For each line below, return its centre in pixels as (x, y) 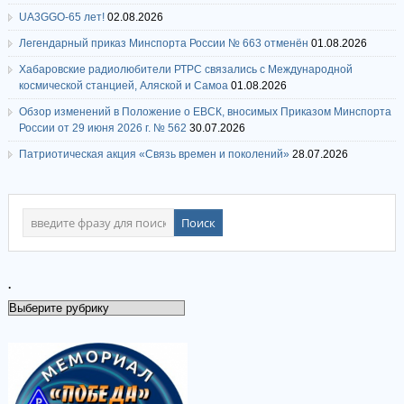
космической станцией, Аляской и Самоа (123, 86)
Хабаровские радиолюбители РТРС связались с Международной (185, 69)
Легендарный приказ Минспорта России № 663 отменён (163, 43)
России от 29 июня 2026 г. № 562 (102, 128)
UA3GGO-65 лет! (61, 17)
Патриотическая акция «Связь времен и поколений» (154, 154)
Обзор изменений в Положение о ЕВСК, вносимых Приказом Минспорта (205, 112)
